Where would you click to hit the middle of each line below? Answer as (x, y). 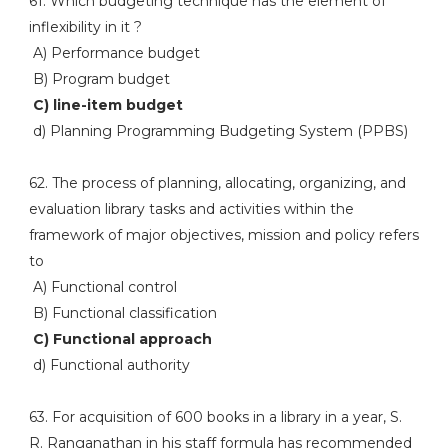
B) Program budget (99, 79)
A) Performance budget (114, 53)
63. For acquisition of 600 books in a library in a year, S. (215, 417)
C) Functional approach (120, 339)
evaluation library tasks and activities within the (191, 209)
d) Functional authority (109, 365)
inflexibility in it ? (85, 27)
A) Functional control (102, 287)
